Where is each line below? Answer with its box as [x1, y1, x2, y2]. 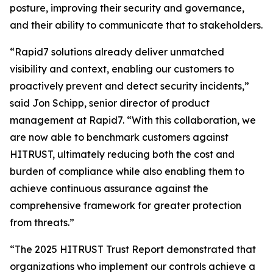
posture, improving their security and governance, [10, 2, 244, 14]
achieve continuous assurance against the [10, 182, 208, 194]
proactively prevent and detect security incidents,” [10, 80, 249, 92]
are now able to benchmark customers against [10, 131, 229, 143]
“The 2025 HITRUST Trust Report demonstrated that [10, 243, 256, 255]
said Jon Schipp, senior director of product [10, 97, 210, 109]
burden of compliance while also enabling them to [10, 165, 244, 177]
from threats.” [10, 216, 74, 229]
